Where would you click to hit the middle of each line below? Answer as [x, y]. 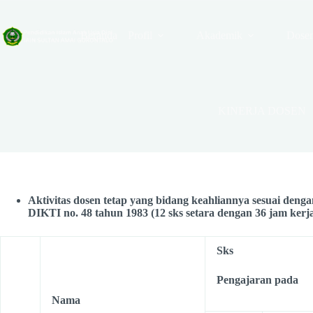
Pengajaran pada [257, 280]
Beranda [99, 35]
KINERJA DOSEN [262, 111]
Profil [140, 35]
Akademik [219, 35]
